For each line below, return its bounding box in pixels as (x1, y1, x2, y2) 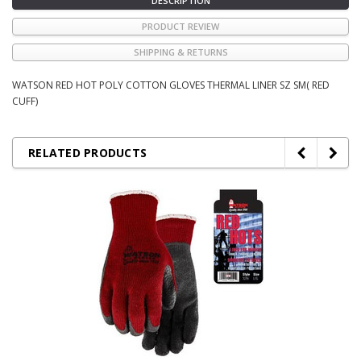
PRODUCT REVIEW (142, 19, 219, 32)
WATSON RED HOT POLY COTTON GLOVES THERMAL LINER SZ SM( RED (12, 77, 330, 92)
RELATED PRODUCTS (28, 144, 147, 160)
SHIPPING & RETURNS (133, 45, 228, 58)
